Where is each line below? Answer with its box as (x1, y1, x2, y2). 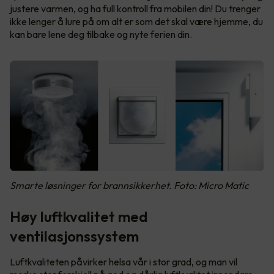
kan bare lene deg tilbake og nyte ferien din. (10, 28, 194, 40)
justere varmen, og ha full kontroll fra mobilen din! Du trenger (10, 2, 261, 15)
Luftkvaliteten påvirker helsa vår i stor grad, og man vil (10, 255, 237, 268)
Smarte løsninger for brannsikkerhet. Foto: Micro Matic (10, 179, 249, 191)
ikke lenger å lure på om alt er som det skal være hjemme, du (10, 15, 263, 28)
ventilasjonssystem (10, 226, 139, 245)
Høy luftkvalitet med (10, 207, 148, 226)
